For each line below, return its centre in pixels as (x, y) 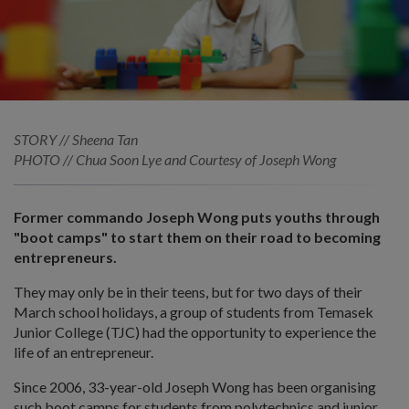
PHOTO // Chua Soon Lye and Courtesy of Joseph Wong (175, 159)
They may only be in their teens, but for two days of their (188, 291)
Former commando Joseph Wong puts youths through (197, 216)
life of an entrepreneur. (84, 351)
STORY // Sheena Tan (76, 139)
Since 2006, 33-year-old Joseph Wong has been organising (195, 386)
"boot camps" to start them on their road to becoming (197, 236)
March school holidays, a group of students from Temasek (194, 311)
